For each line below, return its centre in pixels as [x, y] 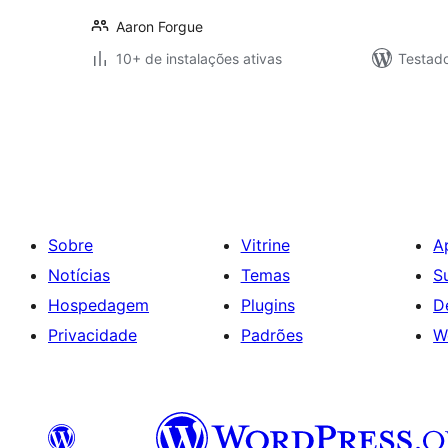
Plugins [267, 305]
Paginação [148, 110]
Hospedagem [98, 305]
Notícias [79, 275]
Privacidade [92, 335]
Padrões [271, 335]
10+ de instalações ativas [199, 58]
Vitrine [265, 245]
